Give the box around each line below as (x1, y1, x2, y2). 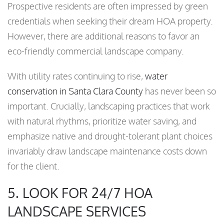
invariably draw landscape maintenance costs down (7, 145, 207, 157)
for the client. (7, 160, 59, 172)
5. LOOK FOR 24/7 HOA (7, 184, 152, 201)
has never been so (143, 85, 216, 97)
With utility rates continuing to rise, (7, 70, 145, 82)
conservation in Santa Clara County (7, 85, 143, 97)
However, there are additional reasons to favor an (7, 30, 199, 42)
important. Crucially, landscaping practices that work (7, 100, 210, 112)
